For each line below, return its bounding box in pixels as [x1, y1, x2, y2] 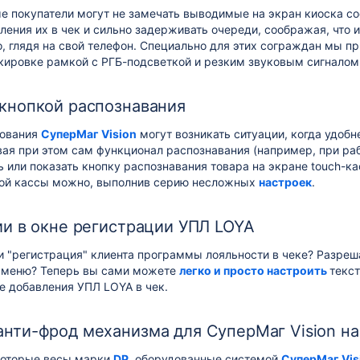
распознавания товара [121, 159, 249, 173]
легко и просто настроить [179, 264, 327, 277]
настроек [259, 175, 312, 189]
